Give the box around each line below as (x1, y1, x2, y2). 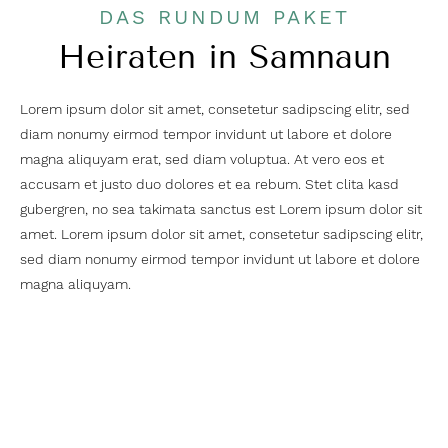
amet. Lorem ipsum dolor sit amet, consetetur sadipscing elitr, (20, 226, 423, 242)
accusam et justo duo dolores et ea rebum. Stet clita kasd (20, 176, 399, 192)
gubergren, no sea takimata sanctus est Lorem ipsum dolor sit (20, 201, 422, 217)
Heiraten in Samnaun (57, 37, 391, 77)
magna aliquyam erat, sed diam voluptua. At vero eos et (20, 151, 384, 167)
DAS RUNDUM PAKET (98, 5, 350, 29)
